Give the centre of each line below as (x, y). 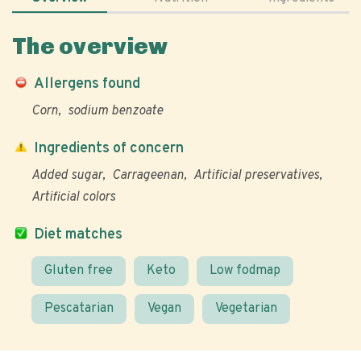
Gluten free (79, 271)
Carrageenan (148, 176)
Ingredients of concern (109, 149)
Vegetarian (246, 309)
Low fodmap (245, 271)
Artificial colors (73, 197)
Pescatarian (79, 309)
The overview (90, 46)
